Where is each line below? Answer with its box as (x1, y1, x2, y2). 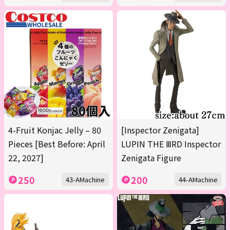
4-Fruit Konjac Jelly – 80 (8, 124, 101, 137)
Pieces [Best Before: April (8, 138, 105, 150)
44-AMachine (179, 175, 218, 185)
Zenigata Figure (121, 151, 181, 164)
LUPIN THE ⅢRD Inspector (121, 138, 221, 150)
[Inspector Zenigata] (121, 124, 199, 137)
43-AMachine (66, 175, 105, 185)
